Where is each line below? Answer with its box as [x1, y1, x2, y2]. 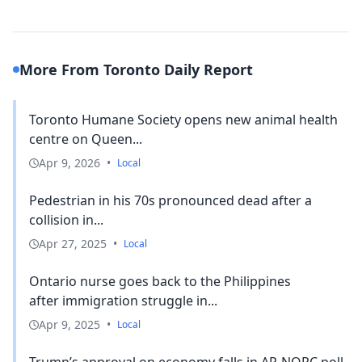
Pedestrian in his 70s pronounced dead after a [29, 191, 312, 209]
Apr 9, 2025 [39, 316, 100, 332]
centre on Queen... [29, 129, 142, 148]
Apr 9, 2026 [39, 154, 100, 170]
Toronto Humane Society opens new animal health [29, 110, 338, 128]
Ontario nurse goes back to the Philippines [29, 271, 291, 290]
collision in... [29, 210, 103, 229]
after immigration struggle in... [29, 291, 217, 309]
